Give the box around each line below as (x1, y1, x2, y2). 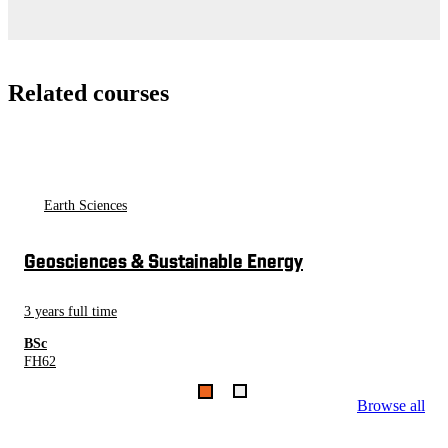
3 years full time (24, 303, 117, 319)
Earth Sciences (44, 197, 127, 213)
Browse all (357, 396, 425, 414)
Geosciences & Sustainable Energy (24, 252, 303, 273)
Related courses (8, 79, 169, 106)
